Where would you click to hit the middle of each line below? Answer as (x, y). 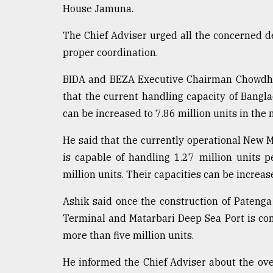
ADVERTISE (41, 147)
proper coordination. (110, 53)
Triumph (35, 50)
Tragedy (43, 27)
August (23, 79)
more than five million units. (128, 236)
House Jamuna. (98, 9)
